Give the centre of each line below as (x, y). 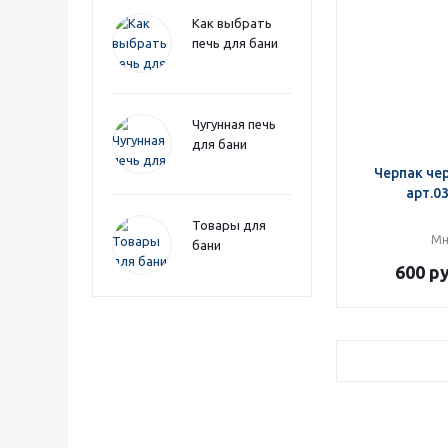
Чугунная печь (234, 124)
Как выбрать (232, 23)
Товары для (229, 225)
